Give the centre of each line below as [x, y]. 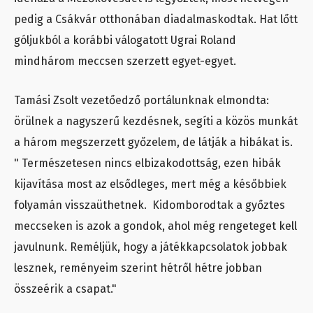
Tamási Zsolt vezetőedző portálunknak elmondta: [141, 101]
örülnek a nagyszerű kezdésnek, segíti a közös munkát [156, 122]
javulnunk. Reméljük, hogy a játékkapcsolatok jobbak [151, 247]
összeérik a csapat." [65, 289]
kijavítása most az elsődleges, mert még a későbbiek [150, 184]
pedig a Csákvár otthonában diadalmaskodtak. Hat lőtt [156, 20]
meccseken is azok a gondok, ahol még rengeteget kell [155, 226]
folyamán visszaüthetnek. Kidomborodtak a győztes [150, 205]
